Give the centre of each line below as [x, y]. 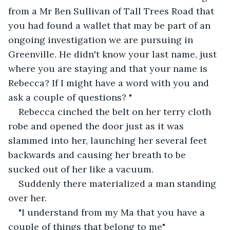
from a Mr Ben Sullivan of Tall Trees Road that [112, 11]
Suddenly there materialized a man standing [119, 183]
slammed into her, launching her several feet [109, 140]
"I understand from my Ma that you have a [113, 212]
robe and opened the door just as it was [97, 126]
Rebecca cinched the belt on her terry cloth [116, 111]
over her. [27, 198]
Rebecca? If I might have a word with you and [110, 83]
